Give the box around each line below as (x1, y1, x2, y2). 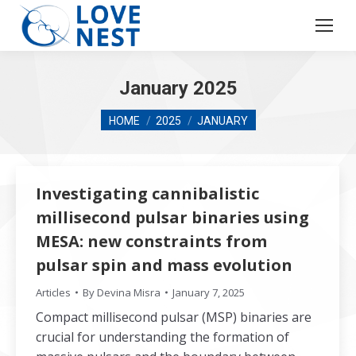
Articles (36, 285, 71, 300)
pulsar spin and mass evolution (36, 254, 292, 276)
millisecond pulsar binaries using (36, 207, 309, 228)
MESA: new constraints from (36, 230, 267, 252)
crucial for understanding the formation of (36, 328, 289, 346)
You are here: (100, 103, 180, 120)
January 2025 (118, 77, 238, 99)
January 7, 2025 (172, 285, 245, 300)
